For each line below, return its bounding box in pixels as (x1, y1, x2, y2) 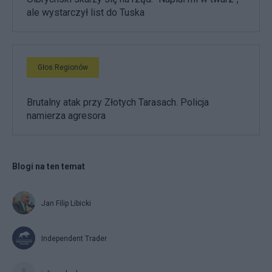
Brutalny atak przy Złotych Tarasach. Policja (27, 96, 209, 108)
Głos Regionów (38, 63, 88, 72)
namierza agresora (27, 109, 106, 121)
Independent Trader (41, 234, 107, 243)
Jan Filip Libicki (41, 199, 91, 208)
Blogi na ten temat (12, 161, 85, 171)
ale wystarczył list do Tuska (27, 6, 144, 18)
